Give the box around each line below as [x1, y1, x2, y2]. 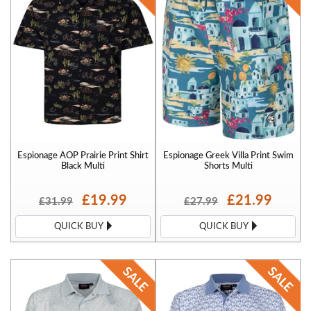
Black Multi [61, 161, 105, 170]
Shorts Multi [203, 161, 253, 170]
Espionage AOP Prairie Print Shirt [17, 151, 149, 160]
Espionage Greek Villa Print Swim [162, 151, 294, 160]
